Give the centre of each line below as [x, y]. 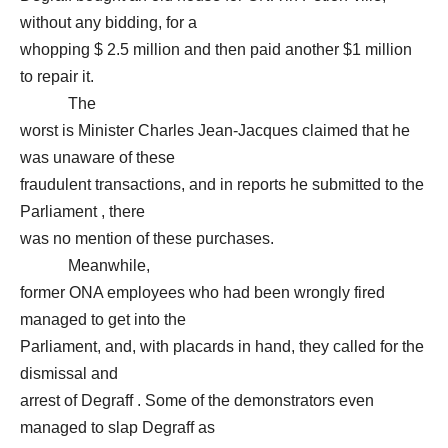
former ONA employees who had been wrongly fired [202, 292]
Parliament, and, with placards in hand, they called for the [222, 346]
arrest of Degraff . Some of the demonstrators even [197, 400]
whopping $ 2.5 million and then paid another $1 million [216, 49]
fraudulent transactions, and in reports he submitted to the [222, 184]
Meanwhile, [85, 265]
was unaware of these [97, 157]
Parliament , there [82, 211]
